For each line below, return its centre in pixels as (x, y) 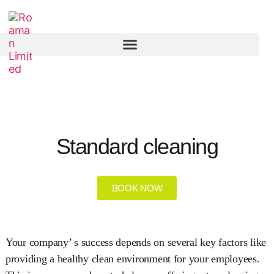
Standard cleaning (137, 146)
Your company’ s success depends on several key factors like (136, 242)
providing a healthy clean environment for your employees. (132, 258)
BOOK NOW (137, 188)
